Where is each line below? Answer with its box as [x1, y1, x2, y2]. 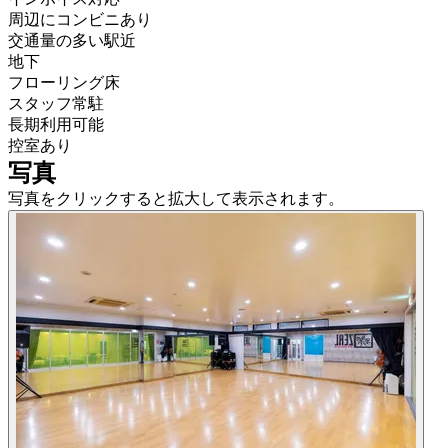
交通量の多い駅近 [8, 31, 136, 51]
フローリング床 [8, 73, 120, 93]
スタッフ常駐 [8, 94, 104, 114]
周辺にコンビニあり [8, 10, 152, 30]
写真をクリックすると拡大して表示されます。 [8, 189, 344, 209]
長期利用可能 [8, 115, 104, 135]
